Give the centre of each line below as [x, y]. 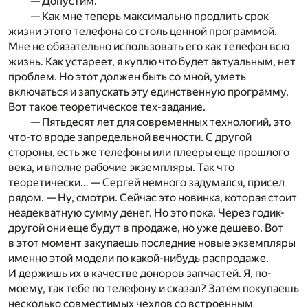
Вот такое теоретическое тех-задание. [107, 107]
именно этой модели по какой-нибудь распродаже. [139, 258]
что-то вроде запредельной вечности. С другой [130, 137]
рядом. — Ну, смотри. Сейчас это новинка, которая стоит [153, 198]
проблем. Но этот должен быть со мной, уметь [127, 77]
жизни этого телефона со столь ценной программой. [143, 32]
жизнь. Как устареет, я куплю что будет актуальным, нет [152, 62]
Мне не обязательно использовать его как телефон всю [149, 47]
